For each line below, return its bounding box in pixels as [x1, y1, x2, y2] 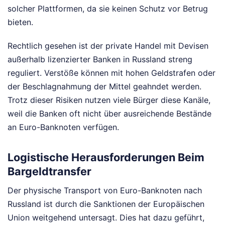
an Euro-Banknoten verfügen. [8, 122, 119, 132]
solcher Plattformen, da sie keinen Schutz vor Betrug [8, 3, 208, 14]
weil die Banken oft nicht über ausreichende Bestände [8, 108, 211, 119]
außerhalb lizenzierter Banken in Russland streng [8, 54, 192, 64]
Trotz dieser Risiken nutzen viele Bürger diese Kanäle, [8, 94, 210, 105]
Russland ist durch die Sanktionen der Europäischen [8, 199, 204, 209]
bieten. [8, 17, 33, 27]
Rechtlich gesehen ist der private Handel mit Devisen [8, 40, 208, 51]
